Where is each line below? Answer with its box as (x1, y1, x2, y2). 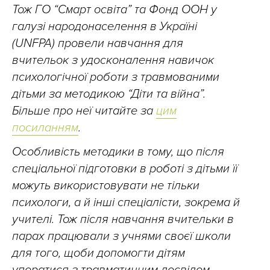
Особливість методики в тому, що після (12, 145, 224, 159)
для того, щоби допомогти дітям (12, 246, 185, 260)
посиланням (12, 121, 78, 135)
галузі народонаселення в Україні (12, 19, 197, 34)
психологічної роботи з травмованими (12, 70, 219, 84)
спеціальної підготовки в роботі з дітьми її (12, 162, 237, 176)
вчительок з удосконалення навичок (12, 53, 214, 67)
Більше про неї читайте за (12, 104, 156, 118)
